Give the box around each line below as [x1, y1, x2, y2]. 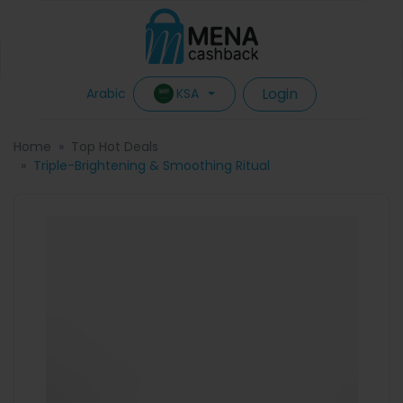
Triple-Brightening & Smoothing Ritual [33, 157, 270, 175]
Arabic [85, 85, 126, 103]
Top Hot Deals [71, 138, 158, 156]
